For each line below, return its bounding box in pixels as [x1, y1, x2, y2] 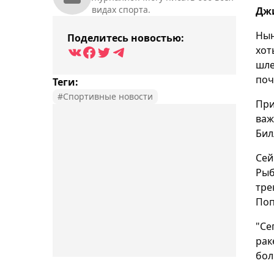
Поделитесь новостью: [67, 31, 184, 45]
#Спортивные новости [57, 91, 153, 103]
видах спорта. [92, 4, 150, 16]
